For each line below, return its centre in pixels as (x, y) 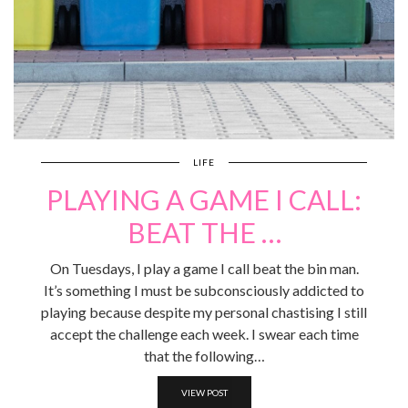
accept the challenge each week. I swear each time (204, 334)
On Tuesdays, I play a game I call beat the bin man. (204, 269)
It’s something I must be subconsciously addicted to (204, 291)
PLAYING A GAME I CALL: (204, 200)
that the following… (204, 356)
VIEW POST (204, 393)
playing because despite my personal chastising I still (204, 312)
